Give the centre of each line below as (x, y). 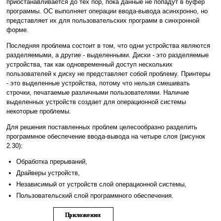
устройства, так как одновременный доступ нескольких (90, 65)
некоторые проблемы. (39, 111)
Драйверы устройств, (48, 173)
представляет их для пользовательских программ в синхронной (103, 21)
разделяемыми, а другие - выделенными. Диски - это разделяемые (108, 55)
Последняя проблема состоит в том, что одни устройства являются (108, 46)
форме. (18, 30)
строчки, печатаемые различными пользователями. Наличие (98, 93)
